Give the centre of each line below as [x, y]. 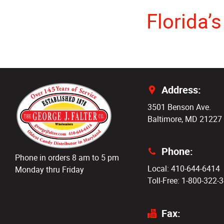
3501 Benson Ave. [179, 107]
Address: [181, 89]
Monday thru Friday [49, 169]
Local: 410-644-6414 [183, 169]
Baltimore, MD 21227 [184, 119]
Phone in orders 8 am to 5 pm [67, 157]
